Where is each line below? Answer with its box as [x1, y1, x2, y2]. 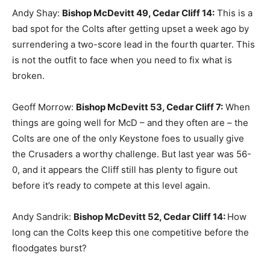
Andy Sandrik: [12, 211, 74, 223]
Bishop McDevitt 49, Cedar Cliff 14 [62, 7, 212, 19]
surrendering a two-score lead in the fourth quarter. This [12, 39, 255, 51]
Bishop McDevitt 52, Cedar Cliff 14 [74, 211, 223, 223]
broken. [12, 70, 45, 82]
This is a [215, 7, 253, 19]
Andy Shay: [12, 7, 62, 19]
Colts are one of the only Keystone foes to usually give [12, 133, 244, 145]
